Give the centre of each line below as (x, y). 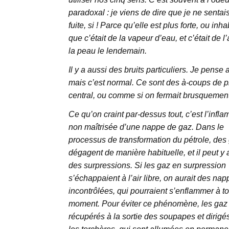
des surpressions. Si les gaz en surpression (147, 166)
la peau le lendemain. (107, 51)
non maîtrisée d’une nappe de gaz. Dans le (146, 127)
